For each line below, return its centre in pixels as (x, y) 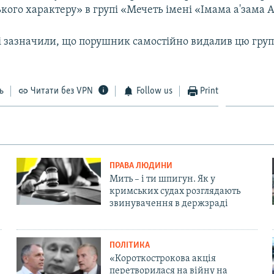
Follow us (154, 91)
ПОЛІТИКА (129, 245)
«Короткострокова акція (162, 258)
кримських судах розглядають (175, 191)
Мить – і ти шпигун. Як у (162, 179)
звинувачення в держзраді (168, 203)
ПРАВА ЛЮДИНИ (141, 166)
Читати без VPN (62, 91)
